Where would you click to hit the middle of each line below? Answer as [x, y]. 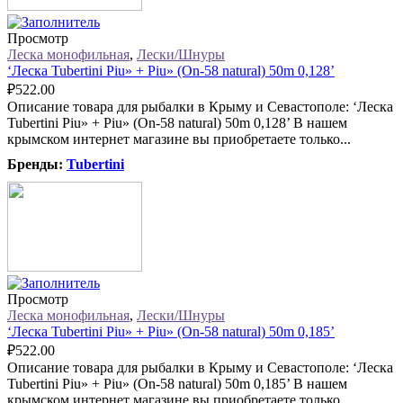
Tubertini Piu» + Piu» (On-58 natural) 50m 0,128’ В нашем [177, 123]
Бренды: [37, 165]
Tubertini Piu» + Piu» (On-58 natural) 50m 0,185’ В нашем [177, 384]
